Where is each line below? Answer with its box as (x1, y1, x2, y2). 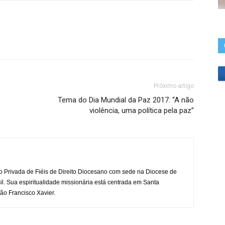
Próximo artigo (154, 82, 194, 89)
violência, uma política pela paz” (89, 106, 194, 115)
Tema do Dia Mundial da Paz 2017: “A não (58, 95, 194, 104)
